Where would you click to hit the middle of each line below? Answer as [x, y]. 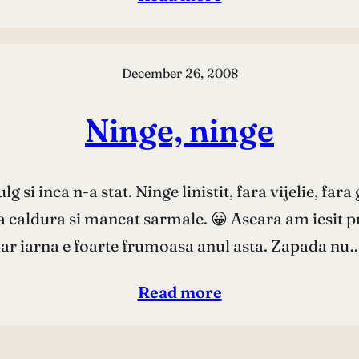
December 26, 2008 [179, 73]
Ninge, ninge [179, 131]
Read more [179, 292]
